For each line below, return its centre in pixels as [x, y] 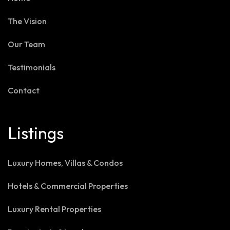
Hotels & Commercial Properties [68, 186]
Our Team [26, 44]
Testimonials [32, 68]
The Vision [27, 21]
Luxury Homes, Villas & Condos [65, 163]
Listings [36, 133]
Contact [24, 91]
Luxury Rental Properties [54, 209]
